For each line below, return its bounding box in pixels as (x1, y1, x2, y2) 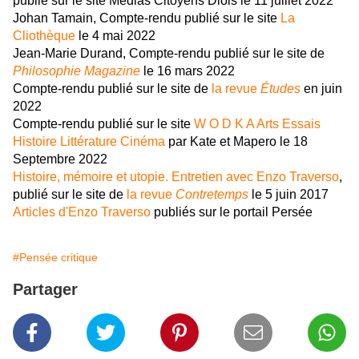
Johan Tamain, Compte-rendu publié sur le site (13, 11, 280, 26)
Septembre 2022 (13, 152, 107, 167)
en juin (301, 82, 342, 96)
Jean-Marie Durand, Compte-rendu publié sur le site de (13, 46, 325, 61)
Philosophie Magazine (13, 64, 140, 79)
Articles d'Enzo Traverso (13, 205, 151, 220)
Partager (13, 280, 78, 299)
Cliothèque (13, 29, 75, 43)
